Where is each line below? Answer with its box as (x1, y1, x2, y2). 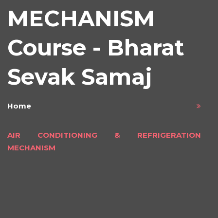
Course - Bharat (7, 34, 184, 61)
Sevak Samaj (7, 63, 152, 91)
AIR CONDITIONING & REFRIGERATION (7, 130, 201, 140)
